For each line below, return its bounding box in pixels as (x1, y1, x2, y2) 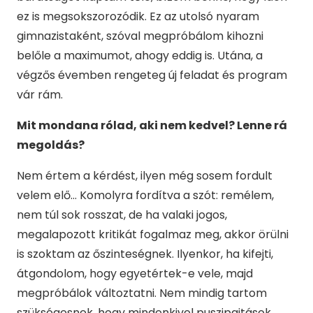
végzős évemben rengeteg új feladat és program (17, 66, 287, 83)
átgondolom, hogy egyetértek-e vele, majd (17, 265, 253, 282)
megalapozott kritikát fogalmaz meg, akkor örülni (17, 226, 289, 242)
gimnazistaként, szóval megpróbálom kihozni (17, 27, 263, 44)
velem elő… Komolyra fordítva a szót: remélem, (17, 187, 274, 203)
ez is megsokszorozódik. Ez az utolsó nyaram (17, 8, 259, 24)
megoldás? (17, 136, 85, 153)
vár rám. (17, 86, 63, 103)
